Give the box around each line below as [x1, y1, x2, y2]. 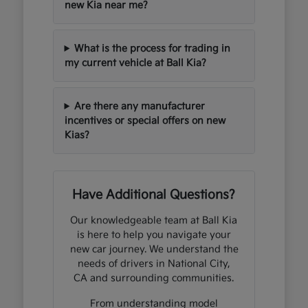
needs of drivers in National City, [77, 258, 230, 270]
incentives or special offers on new [64, 115, 225, 127]
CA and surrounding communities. [74, 272, 234, 285]
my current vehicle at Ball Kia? [64, 57, 206, 69]
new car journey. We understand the [69, 243, 239, 256]
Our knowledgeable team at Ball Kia [70, 214, 238, 227]
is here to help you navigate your [76, 229, 231, 241]
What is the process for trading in [74, 43, 231, 55]
